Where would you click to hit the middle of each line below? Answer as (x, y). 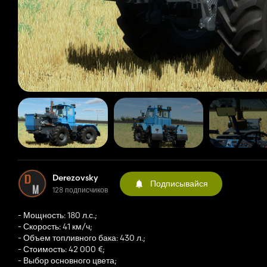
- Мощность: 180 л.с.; (58, 215)
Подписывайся (179, 183)
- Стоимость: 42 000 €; (61, 249)
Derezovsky (75, 178)
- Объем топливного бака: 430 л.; (82, 238)
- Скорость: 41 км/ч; (55, 227)
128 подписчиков (80, 190)
